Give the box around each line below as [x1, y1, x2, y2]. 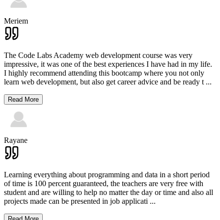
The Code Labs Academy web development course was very [4, 51, 192, 60]
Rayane [4, 136, 27, 145]
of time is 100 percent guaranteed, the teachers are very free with [4, 179, 203, 188]
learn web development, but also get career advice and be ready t [4, 78, 204, 86]
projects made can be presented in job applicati [4, 197, 148, 206]
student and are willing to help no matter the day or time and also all [4, 188, 213, 197]
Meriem [4, 17, 28, 26]
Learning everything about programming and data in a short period [4, 170, 210, 179]
